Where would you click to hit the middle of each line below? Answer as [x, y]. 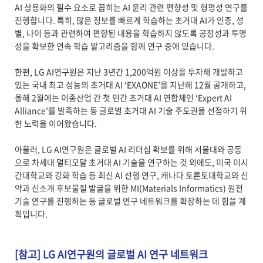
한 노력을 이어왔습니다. [55, 124]
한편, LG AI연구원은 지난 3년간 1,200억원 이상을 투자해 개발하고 [129, 72]
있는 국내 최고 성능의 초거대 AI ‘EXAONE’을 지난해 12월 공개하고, [130, 85]
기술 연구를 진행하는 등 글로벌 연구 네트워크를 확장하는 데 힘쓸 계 [130, 201]
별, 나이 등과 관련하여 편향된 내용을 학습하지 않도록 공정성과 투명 [130, 33]
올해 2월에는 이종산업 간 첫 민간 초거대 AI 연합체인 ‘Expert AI [123, 98]
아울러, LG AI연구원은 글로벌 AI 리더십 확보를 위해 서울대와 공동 [128, 149]
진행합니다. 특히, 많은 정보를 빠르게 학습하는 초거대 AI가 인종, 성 [129, 20]
